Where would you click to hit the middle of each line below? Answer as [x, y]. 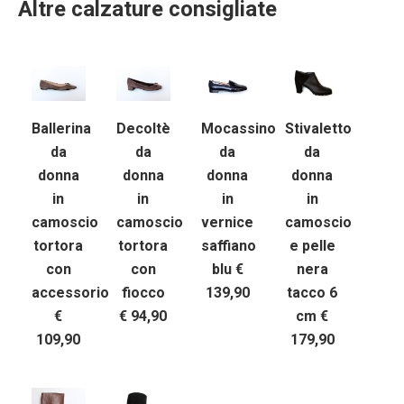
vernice [228, 223]
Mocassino [238, 129]
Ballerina [61, 129]
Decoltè [143, 129]
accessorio [70, 293]
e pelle [312, 246]
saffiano [228, 246]
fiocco [143, 293]
